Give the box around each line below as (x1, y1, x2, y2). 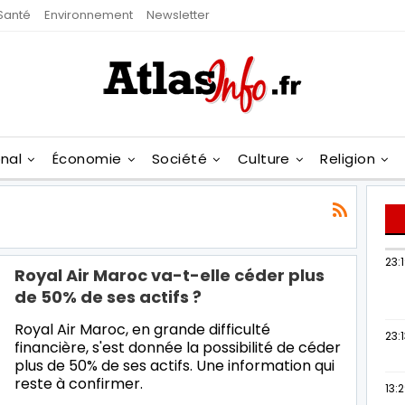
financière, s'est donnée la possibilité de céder (14, 336, 341, 358)
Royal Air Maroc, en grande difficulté (14, 318, 270, 340)
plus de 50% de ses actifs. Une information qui (14, 354, 334, 376)
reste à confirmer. (14, 372, 143, 394)
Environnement (44, 6, 133, 24)
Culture (237, 149, 290, 168)
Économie (52, 149, 122, 168)
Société (152, 149, 208, 168)
